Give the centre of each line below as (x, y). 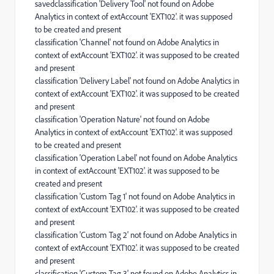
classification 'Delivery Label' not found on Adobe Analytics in (137, 81)
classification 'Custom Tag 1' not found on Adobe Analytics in (135, 196)
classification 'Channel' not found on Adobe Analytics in (127, 42)
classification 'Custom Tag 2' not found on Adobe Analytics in (136, 235)
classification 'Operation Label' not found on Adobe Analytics (136, 158)
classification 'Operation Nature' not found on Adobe (122, 119)
